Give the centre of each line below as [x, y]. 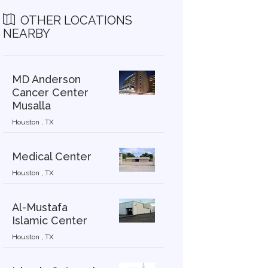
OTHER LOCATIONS [74, 20]
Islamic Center [49, 220]
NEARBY [26, 33]
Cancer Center [50, 92]
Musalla [31, 106]
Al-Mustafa [39, 207]
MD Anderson [46, 79]
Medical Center [51, 156]
